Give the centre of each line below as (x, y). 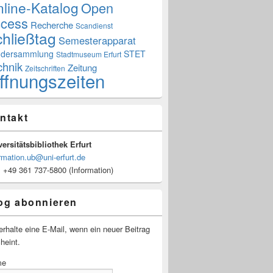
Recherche (52, 25)
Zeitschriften (45, 68)
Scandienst (94, 26)
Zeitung (82, 68)
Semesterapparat (97, 41)
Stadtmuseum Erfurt (89, 54)
